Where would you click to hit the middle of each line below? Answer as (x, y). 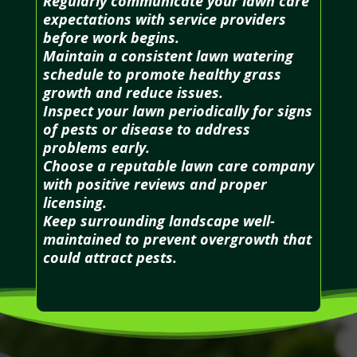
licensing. (75, 202)
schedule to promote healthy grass (162, 74)
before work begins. (111, 37)
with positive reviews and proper (155, 184)
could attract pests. (110, 257)
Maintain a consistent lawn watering (168, 55)
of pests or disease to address (146, 129)
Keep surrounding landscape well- (159, 220)
